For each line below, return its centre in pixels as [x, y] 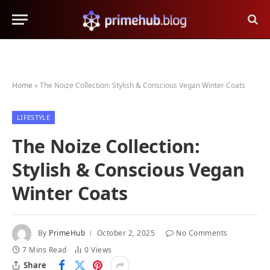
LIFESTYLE [33, 117]
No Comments [202, 233]
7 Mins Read [45, 250]
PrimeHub [67, 233]
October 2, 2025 [126, 233]
